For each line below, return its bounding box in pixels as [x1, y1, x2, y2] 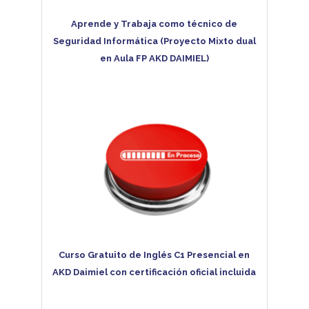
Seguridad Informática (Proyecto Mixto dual [52, 36, 256, 47]
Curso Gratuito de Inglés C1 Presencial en [59, 250, 250, 261]
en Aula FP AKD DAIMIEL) [99, 53, 209, 64]
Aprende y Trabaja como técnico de [71, 19, 238, 30]
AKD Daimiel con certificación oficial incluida [52, 267, 257, 278]
